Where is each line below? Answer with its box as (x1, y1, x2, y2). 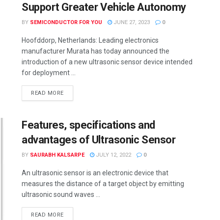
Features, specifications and (22, 119, 155, 131)
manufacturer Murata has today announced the (22, 47, 169, 55)
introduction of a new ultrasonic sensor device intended (22, 58, 192, 66)
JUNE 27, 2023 (112, 19, 150, 26)
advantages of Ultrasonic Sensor (22, 134, 176, 146)
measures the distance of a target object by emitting (22, 180, 184, 188)
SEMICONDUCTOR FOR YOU (30, 19, 102, 26)
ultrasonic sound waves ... (22, 191, 100, 198)
